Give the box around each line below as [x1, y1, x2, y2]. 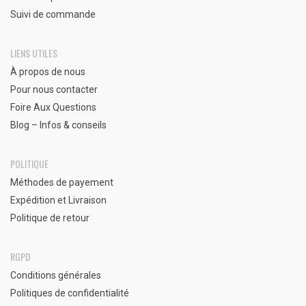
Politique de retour [10, 212, 89, 223]
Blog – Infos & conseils [10, 120, 107, 130]
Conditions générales [10, 270, 101, 281]
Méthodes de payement [10, 177, 113, 188]
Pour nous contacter [10, 84, 98, 95]
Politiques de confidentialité [10, 288, 129, 298]
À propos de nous [10, 66, 85, 77]
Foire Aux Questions [10, 102, 96, 113]
